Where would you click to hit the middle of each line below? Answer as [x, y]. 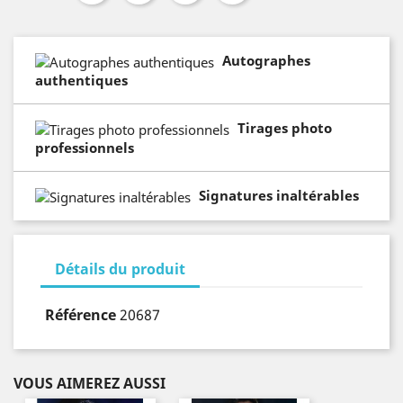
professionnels [85, 147]
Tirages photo [284, 127]
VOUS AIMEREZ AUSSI [90, 383]
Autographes [266, 60]
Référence [81, 314]
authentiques [81, 80]
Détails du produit [120, 269]
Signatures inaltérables [278, 195]
